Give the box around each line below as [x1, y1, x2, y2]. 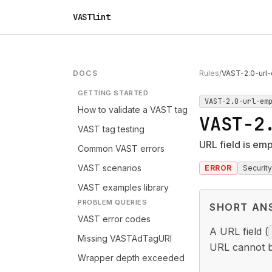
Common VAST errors [78, 143, 165, 154]
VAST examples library [78, 182, 169, 192]
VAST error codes [78, 214, 151, 224]
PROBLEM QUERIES [78, 198, 148, 206]
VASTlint [73, 12, 110, 22]
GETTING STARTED [78, 89, 149, 97]
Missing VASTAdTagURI [78, 233, 172, 243]
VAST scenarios [78, 163, 141, 173]
